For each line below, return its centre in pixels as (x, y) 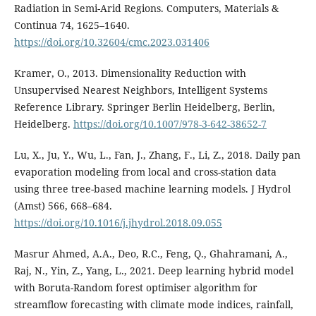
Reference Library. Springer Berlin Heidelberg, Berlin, (144, 107)
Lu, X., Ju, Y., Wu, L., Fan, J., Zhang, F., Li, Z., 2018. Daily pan (157, 155)
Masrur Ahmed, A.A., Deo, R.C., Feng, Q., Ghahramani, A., (151, 254)
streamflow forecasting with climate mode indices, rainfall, (153, 305)
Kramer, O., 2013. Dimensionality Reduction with (130, 73)
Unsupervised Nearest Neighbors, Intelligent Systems (140, 90)
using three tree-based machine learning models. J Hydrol (152, 189)
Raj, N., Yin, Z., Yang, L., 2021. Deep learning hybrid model (153, 271)
